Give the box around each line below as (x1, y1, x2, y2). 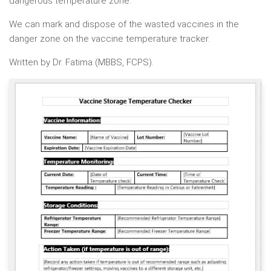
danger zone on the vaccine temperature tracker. (9, 33, 210, 44)
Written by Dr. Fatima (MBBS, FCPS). (9, 56, 154, 68)
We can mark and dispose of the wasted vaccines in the (9, 18, 239, 30)
